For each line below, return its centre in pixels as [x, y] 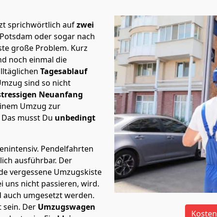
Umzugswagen [67, 207]
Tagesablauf [64, 71]
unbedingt [74, 118]
